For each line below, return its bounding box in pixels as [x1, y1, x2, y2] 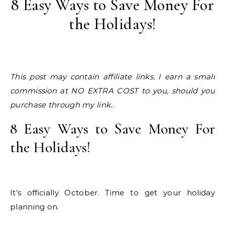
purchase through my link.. [10, 99, 114, 109]
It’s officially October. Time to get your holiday [10, 187, 215, 197]
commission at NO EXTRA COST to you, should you [10, 85, 215, 95]
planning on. [10, 201, 59, 211]
